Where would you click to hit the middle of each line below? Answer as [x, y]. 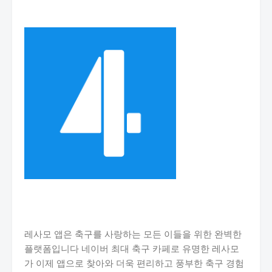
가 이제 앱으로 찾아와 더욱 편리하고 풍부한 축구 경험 [134, 263]
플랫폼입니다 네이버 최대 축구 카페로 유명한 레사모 [132, 248]
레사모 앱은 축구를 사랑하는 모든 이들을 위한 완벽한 [133, 234]
